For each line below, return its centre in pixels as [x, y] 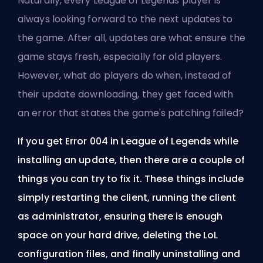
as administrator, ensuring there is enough [120, 217]
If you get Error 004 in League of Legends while [128, 141]
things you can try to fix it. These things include [131, 179]
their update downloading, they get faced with [126, 95]
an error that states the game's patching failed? [131, 113]
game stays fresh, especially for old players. [120, 57]
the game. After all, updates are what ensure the [131, 38]
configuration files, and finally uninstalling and [129, 254]
